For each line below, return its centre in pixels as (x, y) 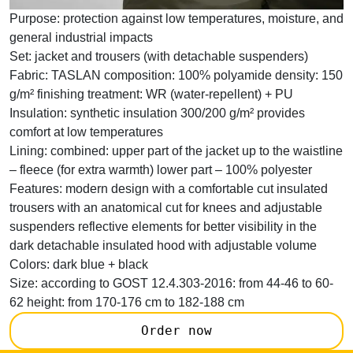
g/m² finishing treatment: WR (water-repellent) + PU (151, 94)
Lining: (28, 150)
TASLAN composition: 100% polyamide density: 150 (195, 75)
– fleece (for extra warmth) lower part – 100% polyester (161, 169)
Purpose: (35, 18)
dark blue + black (99, 264)
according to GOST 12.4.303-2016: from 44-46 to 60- (186, 283)
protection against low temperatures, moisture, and (202, 18)
